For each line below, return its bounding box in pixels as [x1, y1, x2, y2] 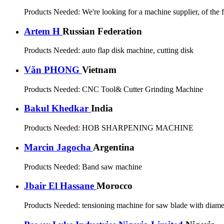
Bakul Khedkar [24, 103, 91, 114]
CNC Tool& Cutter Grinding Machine [82, 84, 203, 93]
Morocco [96, 180, 132, 191]
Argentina [93, 141, 134, 152]
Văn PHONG [24, 64, 82, 75]
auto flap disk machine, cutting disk [82, 46, 193, 55]
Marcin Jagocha [24, 141, 93, 152]
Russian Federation [62, 25, 142, 36]
